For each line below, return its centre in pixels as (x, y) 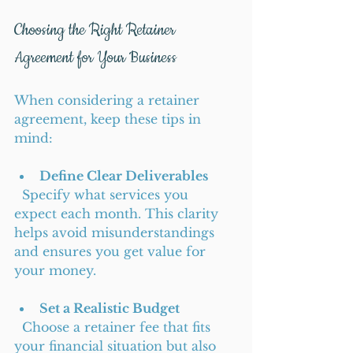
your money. (55, 270)
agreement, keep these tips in (110, 119)
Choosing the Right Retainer (97, 30)
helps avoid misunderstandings (116, 232)
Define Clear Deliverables (124, 176)
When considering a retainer (109, 100)
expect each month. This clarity (118, 214)
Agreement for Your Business (95, 58)
